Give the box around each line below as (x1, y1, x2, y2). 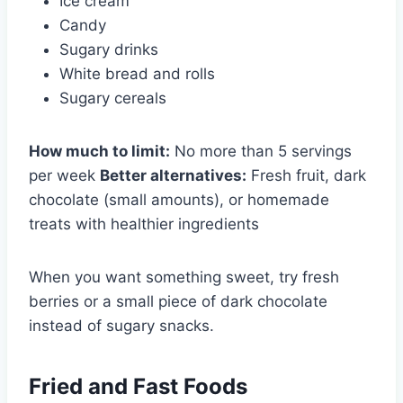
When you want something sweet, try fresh (29, 267, 339, 286)
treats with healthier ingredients (29, 214, 259, 233)
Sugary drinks (59, 40, 158, 58)
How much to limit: (29, 141, 170, 160)
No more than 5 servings (170, 141, 352, 160)
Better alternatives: (100, 166, 246, 184)
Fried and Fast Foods (29, 372, 247, 399)
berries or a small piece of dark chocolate (29, 291, 327, 310)
